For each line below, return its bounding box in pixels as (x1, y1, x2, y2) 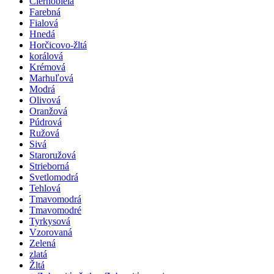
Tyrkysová (29, 215, 70, 226)
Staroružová (29, 149, 76, 160)
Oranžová (29, 105, 67, 116)
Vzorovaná (29, 226, 72, 237)
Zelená (29, 237, 56, 248)
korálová (29, 50, 63, 61)
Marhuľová (29, 72, 73, 83)
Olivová (29, 94, 61, 105)
